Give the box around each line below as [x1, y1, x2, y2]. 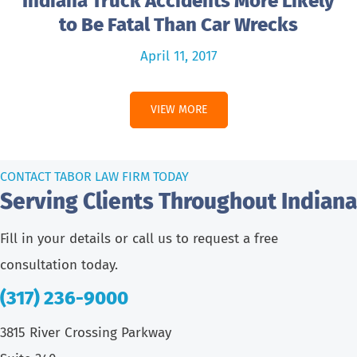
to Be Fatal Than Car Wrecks [59, 13, 298, 36]
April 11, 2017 [139, 47, 218, 65]
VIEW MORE [150, 102, 207, 116]
